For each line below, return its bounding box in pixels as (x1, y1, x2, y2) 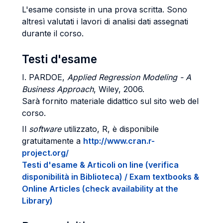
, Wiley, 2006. (94, 84, 144, 94)
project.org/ (22, 148, 69, 158)
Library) (22, 196, 53, 206)
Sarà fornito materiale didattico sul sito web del (22, 96, 199, 106)
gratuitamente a (22, 136, 83, 146)
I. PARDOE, (22, 72, 67, 82)
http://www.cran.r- (83, 136, 155, 146)
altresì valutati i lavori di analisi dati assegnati (22, 16, 188, 26)
